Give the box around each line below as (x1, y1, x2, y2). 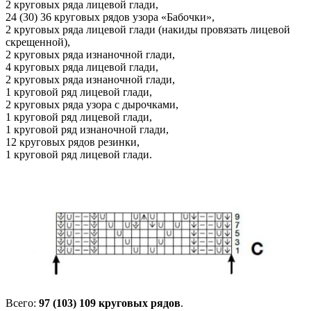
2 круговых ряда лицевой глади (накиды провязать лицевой (6, 24, 290, 36)
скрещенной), (6, 36, 70, 49)
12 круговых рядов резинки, (6, 136, 140, 149)
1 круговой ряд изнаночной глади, (6, 124, 169, 136)
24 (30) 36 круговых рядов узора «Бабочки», (6, 11, 215, 24)
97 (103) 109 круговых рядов (39, 296, 180, 309)
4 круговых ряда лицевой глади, (6, 61, 158, 74)
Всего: (6, 296, 39, 309)
